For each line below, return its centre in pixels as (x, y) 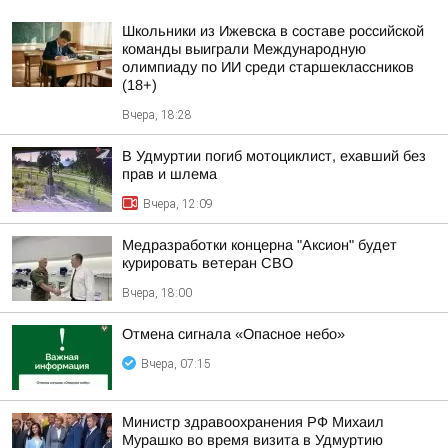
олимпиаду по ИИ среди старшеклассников (268, 67)
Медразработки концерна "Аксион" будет (259, 245)
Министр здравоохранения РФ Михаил (253, 422)
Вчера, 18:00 (157, 293)
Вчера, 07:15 (176, 364)
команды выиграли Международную (244, 49)
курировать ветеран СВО (207, 263)
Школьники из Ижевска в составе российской (273, 31)
